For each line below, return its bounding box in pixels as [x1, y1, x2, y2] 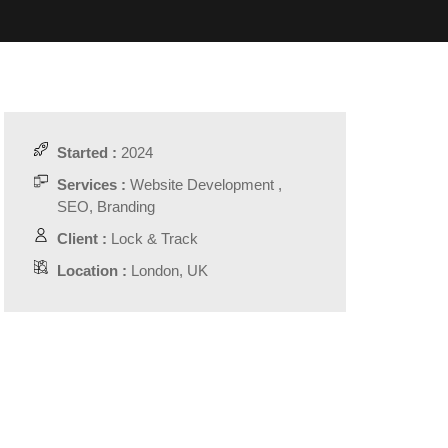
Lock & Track [106, 230, 198, 247]
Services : [56, 176, 126, 193]
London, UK [126, 262, 208, 279]
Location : [56, 262, 127, 279]
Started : [56, 144, 117, 161]
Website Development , [125, 176, 282, 193]
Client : [56, 230, 107, 247]
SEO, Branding [56, 198, 155, 215]
